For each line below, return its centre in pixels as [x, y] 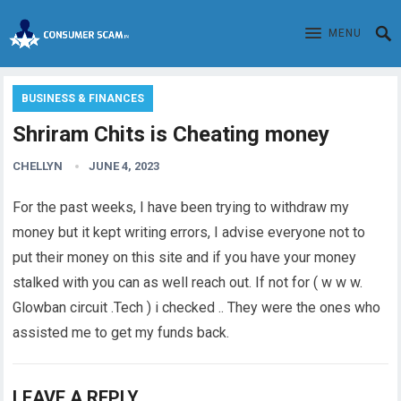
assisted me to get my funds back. [121, 333]
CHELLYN [38, 166]
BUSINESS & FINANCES [83, 98]
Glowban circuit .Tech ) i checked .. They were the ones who [197, 307]
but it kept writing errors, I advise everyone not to [212, 232]
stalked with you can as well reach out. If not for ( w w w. [188, 282]
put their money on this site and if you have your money [185, 257]
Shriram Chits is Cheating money [171, 134]
